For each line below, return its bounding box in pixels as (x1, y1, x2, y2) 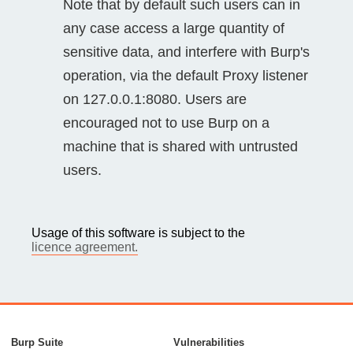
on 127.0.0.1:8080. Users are (63, 91, 247, 107)
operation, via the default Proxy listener (63, 67, 308, 84)
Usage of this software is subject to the (32, 225, 245, 240)
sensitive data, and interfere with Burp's (63, 43, 310, 60)
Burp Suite (11, 336, 63, 348)
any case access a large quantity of (63, 20, 284, 36)
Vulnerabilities (173, 336, 244, 348)
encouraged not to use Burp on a (63, 114, 269, 131)
